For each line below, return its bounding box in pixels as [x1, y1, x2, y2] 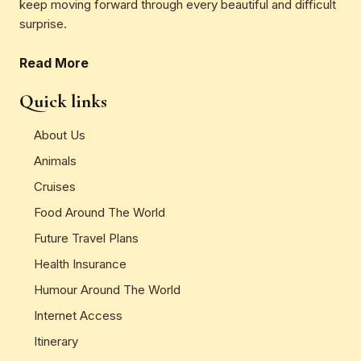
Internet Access [34, 307, 122, 323]
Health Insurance [34, 255, 127, 272]
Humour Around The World [34, 281, 180, 297]
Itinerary [34, 333, 78, 349]
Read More [19, 54, 89, 71]
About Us [34, 127, 85, 143]
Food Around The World [34, 204, 165, 220]
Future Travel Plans [34, 230, 139, 246]
